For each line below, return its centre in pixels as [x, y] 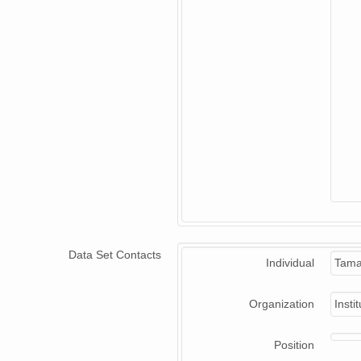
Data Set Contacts [115, 255]
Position [294, 345]
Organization [282, 304]
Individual [290, 263]
